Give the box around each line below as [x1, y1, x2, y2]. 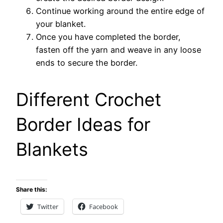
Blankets [16, 138, 88, 161]
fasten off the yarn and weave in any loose [36, 45, 201, 55]
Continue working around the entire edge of [36, 6, 205, 16]
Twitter [37, 202, 58, 212]
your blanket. [36, 19, 86, 29]
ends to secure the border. [36, 58, 137, 68]
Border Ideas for [16, 113, 150, 136]
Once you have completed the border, [36, 32, 181, 42]
